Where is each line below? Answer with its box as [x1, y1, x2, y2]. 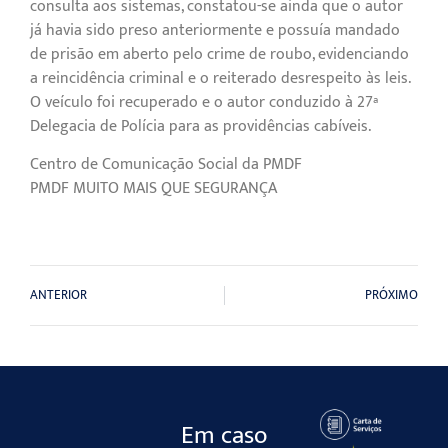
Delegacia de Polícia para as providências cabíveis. [30, 112, 371, 140]
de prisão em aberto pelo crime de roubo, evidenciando [30, 40, 409, 68]
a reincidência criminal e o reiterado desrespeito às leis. [30, 64, 410, 92]
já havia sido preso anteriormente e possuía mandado [30, 16, 400, 44]
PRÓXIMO [365, 285, 418, 307]
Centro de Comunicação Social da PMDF [30, 150, 302, 178]
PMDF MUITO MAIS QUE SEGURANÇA [30, 174, 277, 202]
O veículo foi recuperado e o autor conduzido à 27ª [30, 88, 378, 116]
